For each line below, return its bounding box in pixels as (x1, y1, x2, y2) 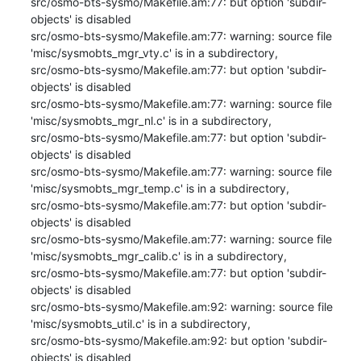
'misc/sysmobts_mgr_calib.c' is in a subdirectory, (30, 248, 287, 263)
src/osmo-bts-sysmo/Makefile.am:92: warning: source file (30, 299, 333, 313)
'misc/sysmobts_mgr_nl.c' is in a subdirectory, (30, 113, 272, 127)
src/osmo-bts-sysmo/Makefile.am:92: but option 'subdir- (30, 333, 327, 347)
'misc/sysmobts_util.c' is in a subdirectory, (30, 316, 251, 330)
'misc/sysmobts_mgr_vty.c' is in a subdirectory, (30, 45, 278, 60)
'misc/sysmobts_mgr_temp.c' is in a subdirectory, (30, 180, 289, 195)
